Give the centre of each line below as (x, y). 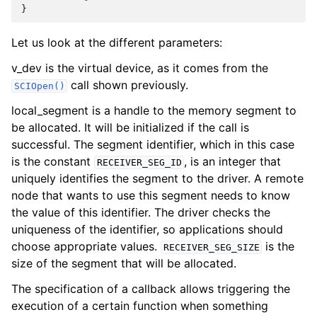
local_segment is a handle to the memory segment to (154, 110)
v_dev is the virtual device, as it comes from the (140, 68)
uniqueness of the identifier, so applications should (147, 229)
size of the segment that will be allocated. (124, 263)
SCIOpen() (39, 86)
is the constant (53, 161)
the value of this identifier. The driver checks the (141, 212)
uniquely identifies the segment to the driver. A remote (157, 178)
